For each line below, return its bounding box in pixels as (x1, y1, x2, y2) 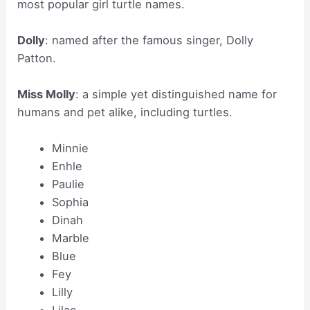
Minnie (51, 141, 89, 156)
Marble (51, 231, 89, 246)
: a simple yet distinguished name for (75, 87, 277, 102)
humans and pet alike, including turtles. (17, 105, 233, 120)
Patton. (17, 51, 57, 65)
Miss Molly (17, 87, 76, 102)
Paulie (51, 177, 84, 192)
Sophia (51, 195, 89, 210)
